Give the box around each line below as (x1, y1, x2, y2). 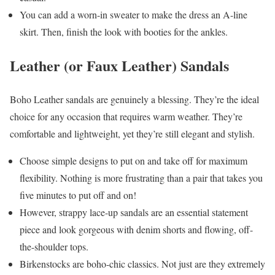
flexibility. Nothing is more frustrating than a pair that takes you (20, 171, 263, 184)
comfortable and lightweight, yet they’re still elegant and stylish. (10, 127, 255, 140)
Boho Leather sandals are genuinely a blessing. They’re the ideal (10, 93, 259, 106)
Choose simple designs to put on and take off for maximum (20, 154, 247, 167)
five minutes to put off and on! (20, 188, 136, 201)
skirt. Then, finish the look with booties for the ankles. (20, 25, 228, 39)
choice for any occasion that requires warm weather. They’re (10, 110, 242, 123)
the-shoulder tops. (20, 240, 88, 253)
